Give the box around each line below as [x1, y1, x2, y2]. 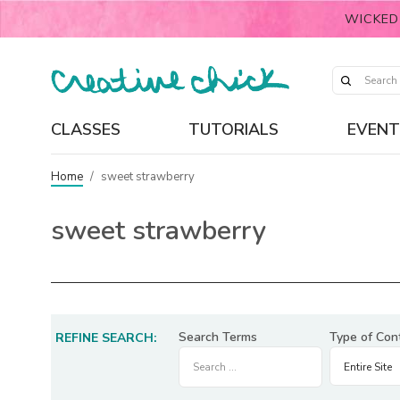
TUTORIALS [188, 118, 279, 140]
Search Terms [179, 329, 257, 346]
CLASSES [51, 118, 121, 140]
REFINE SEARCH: [55, 329, 157, 346]
